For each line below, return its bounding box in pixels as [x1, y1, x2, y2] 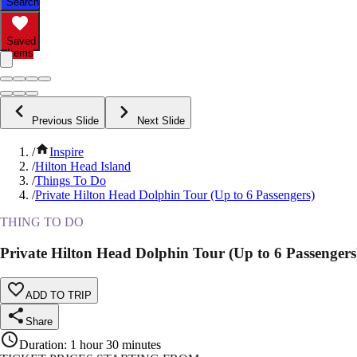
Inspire [49, 145, 84, 159]
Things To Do [35, 174, 106, 188]
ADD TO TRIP [25, 288, 92, 301]
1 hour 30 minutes [70, 337, 161, 351]
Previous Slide [32, 115, 99, 127]
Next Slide [137, 115, 185, 127]
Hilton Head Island [35, 159, 131, 174]
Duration [19, 337, 64, 351]
